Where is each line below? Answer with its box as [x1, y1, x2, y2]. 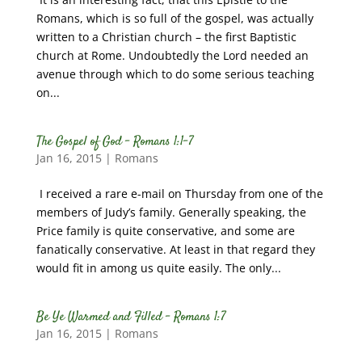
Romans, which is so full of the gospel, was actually [36, 11, 314, 26]
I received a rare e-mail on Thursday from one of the [36, 186, 323, 201]
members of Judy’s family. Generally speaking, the [36, 204, 306, 220]
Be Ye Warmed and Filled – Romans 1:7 [36, 308, 226, 326]
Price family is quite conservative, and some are [36, 223, 295, 238]
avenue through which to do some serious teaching [36, 66, 314, 82]
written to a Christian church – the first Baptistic [36, 29, 297, 44]
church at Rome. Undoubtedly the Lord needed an [36, 48, 309, 63]
